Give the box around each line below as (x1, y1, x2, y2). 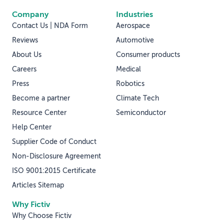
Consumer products (116, 51, 180, 59)
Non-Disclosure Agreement (12, 153, 101, 160)
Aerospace (116, 22, 150, 30)
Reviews (12, 37, 38, 44)
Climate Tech (116, 95, 159, 102)
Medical (116, 66, 141, 73)
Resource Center (12, 109, 66, 117)
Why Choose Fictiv (12, 212, 71, 220)
